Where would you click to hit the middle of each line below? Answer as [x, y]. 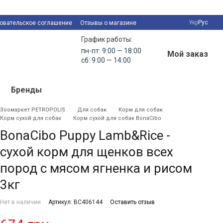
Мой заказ [188, 54]
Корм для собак [141, 110]
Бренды [26, 90]
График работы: [107, 39]
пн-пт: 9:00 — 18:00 [111, 51]
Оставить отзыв [132, 202]
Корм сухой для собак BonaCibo [117, 118]
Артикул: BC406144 [75, 202]
